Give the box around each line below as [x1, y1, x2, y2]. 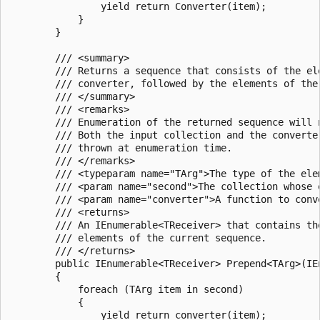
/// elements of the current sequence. [9, 231, 266, 244]
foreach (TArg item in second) [9, 283, 244, 295]
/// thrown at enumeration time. [9, 141, 232, 154]
